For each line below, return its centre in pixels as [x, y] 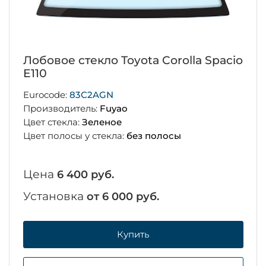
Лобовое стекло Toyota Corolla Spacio [133, 61]
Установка [55, 196]
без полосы [153, 135]
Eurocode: [46, 95]
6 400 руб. [85, 174]
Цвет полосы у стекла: [75, 135]
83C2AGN [91, 95]
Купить [133, 235]
